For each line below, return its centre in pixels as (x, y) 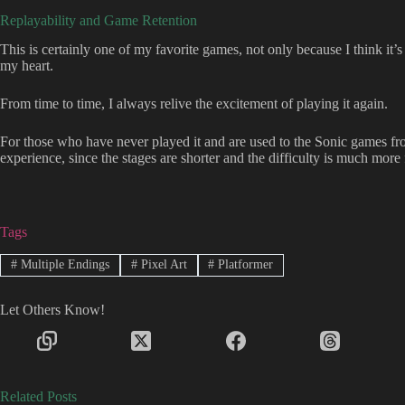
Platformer (244, 265)
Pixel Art (162, 265)
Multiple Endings (63, 265)
